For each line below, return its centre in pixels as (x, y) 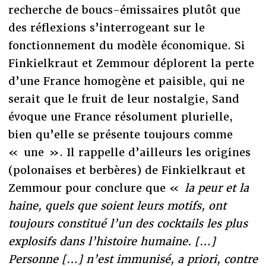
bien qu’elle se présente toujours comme (120, 134)
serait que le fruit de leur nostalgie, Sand (123, 99)
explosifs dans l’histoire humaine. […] (112, 241)
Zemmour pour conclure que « (96, 188)
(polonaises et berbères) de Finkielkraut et (127, 170)
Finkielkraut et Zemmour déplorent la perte (131, 63)
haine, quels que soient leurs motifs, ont (117, 205)
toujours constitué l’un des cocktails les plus (128, 223)
